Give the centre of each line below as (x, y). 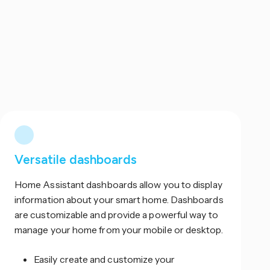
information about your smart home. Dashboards (119, 199)
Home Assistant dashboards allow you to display (118, 184)
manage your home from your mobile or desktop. (119, 229)
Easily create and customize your (105, 259)
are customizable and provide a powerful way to (116, 214)
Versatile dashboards (76, 159)
